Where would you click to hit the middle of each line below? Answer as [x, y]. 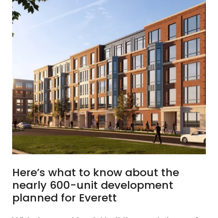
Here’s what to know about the [96, 173]
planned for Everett [64, 198]
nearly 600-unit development [93, 185]
